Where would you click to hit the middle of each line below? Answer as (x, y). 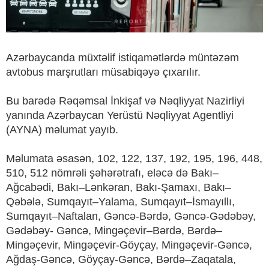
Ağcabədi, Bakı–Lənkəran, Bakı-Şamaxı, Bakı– (119, 188)
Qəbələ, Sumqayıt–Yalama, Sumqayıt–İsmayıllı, (120, 202)
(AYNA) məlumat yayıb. (62, 130)
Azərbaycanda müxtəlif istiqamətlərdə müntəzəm (122, 58)
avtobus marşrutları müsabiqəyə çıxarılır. (103, 72)
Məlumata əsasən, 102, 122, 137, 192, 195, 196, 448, (134, 159)
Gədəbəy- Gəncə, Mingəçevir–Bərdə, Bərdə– (114, 231)
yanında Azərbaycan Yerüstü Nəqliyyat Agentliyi (120, 116)
